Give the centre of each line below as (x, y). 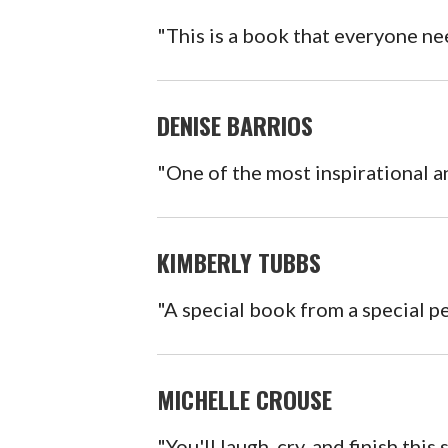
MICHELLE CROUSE (245, 398)
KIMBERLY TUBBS (239, 261)
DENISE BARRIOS (235, 124)
